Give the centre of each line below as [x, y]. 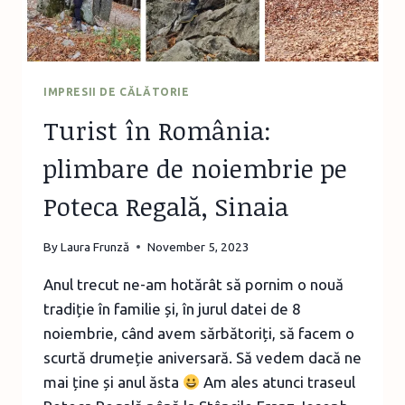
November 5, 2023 [199, 246]
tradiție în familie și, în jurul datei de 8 [172, 308]
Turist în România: [157, 131]
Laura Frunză [95, 246]
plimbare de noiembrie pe [195, 169]
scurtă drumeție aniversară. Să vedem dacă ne [202, 357]
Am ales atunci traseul [278, 381]
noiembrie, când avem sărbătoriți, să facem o [199, 333]
